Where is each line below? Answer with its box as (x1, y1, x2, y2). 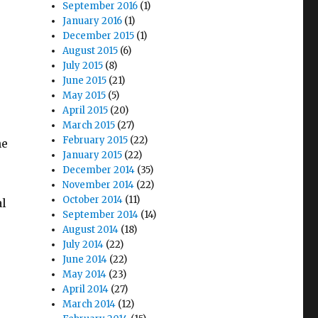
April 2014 (62, 283, 109, 295)
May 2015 (62, 89, 106, 102)
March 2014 (62, 297, 116, 310)
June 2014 (62, 253, 108, 265)
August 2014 (62, 223, 119, 236)
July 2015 (62, 59, 104, 72)
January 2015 (62, 148, 123, 161)
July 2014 (62, 238, 104, 251)
